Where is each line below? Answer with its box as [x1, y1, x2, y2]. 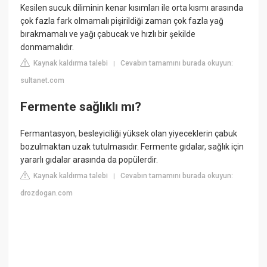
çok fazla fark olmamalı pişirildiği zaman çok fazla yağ [20, 16, 224, 26]
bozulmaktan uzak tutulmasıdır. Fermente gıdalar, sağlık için [20, 141, 244, 151]
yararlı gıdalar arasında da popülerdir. [20, 154, 159, 164]
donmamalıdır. [20, 42, 74, 52]
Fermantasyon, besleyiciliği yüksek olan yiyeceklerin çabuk [20, 128, 238, 138]
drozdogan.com [20, 188, 73, 197]
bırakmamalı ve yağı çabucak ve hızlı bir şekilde [20, 29, 196, 39]
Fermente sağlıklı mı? [20, 99, 142, 114]
